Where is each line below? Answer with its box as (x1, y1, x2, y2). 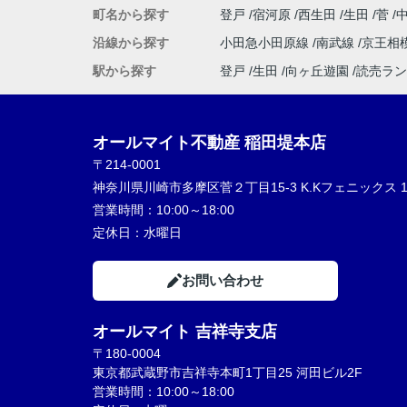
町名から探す (93, 7, 169, 22)
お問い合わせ (182, 273, 263, 288)
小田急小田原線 (220, 35, 313, 50)
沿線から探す (93, 35, 169, 50)
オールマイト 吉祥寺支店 (93, 323, 277, 341)
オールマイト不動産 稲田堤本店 (93, 134, 326, 152)
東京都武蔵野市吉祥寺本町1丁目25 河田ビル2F (93, 365, 362, 380)
